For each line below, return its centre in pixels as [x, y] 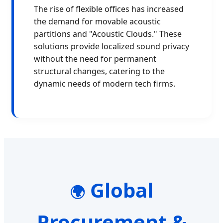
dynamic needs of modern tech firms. [105, 84]
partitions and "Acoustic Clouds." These [108, 34]
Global [119, 190]
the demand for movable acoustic [97, 22]
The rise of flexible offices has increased [109, 9]
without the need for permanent [95, 59]
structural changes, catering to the [99, 71]
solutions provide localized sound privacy [111, 47]
